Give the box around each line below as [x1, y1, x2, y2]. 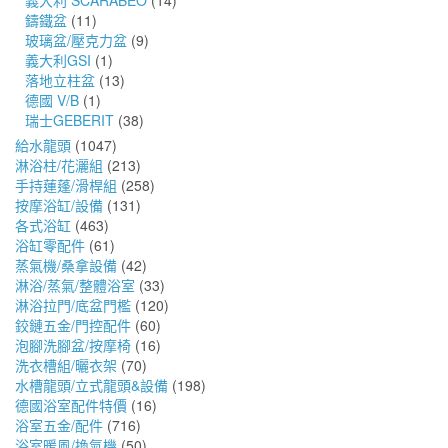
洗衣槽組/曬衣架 [15, 355, 117, 376]
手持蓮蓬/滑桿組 [15, 175, 117, 196]
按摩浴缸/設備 [15, 195, 103, 216]
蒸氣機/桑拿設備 [15, 255, 117, 276]
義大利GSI [25, 50, 91, 71]
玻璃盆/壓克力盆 [25, 30, 127, 51]
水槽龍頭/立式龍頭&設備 [15, 375, 168, 396]
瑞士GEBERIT [25, 110, 114, 131]
